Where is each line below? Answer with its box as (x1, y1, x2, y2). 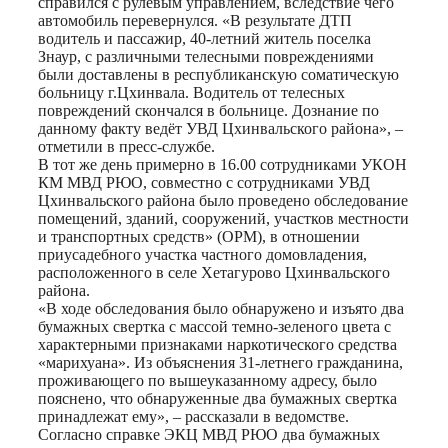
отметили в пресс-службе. (38, 137, 215, 155)
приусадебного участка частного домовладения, (38, 245, 367, 263)
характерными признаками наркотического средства (38, 335, 397, 353)
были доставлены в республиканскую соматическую (38, 65, 399, 83)
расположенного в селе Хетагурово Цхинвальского (38, 263, 390, 281)
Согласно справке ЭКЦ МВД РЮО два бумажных (38, 425, 380, 443)
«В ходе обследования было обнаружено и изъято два (38, 299, 404, 317)
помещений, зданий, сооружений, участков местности (38, 209, 409, 227)
